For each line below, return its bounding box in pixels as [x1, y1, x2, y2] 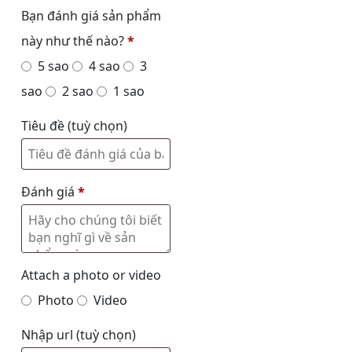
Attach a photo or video [21, 266, 161, 284]
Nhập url [21, 326, 76, 343]
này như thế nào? [21, 32, 127, 49]
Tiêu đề [21, 117, 68, 134]
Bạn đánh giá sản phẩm [21, 7, 161, 24]
